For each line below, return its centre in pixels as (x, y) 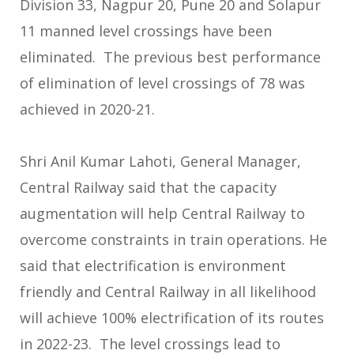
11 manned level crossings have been (146, 31)
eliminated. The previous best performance (170, 57)
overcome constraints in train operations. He (173, 240)
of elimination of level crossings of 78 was (162, 83)
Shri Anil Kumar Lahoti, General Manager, (160, 162)
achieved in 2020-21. (87, 109)
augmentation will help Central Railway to (162, 214)
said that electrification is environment (153, 266)
